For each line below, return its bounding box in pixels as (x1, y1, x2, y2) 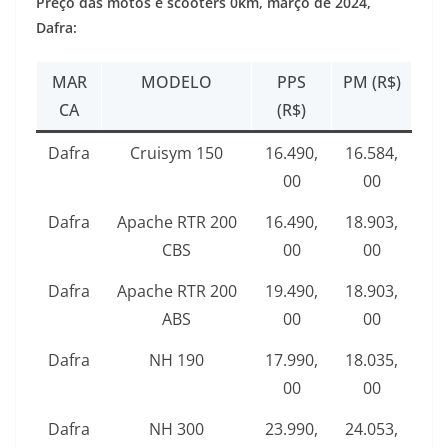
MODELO (141, 71, 212, 94)
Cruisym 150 (130, 142, 223, 165)
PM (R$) (342, 71, 401, 94)
